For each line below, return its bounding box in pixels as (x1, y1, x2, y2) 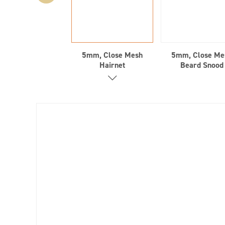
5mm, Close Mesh (82, 50, 143, 60)
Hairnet (99, 60, 126, 70)
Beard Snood (180, 60, 223, 70)
